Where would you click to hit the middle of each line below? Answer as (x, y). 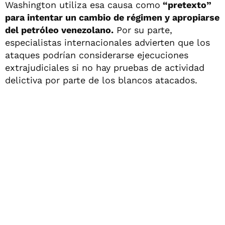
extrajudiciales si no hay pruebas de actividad (105, 68)
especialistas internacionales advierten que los (107, 43)
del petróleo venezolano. (59, 30)
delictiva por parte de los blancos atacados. (101, 80)
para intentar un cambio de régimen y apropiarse (112, 18)
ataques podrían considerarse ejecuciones (97, 55)
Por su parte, (143, 30)
